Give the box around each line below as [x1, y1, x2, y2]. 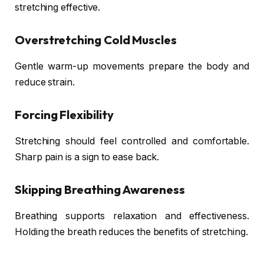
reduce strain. [15, 76, 75, 88]
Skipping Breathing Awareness [15, 182, 185, 197]
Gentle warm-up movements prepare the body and [15, 60, 249, 72]
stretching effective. [15, 1, 101, 13]
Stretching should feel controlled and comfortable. [15, 135, 249, 147]
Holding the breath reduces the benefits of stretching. [15, 226, 248, 237]
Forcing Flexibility [15, 107, 114, 123]
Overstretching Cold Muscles [15, 32, 177, 48]
